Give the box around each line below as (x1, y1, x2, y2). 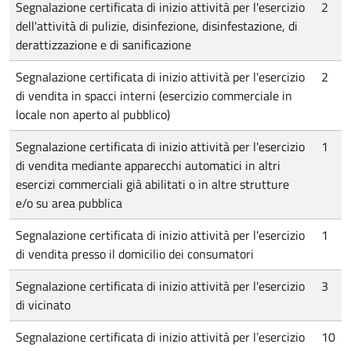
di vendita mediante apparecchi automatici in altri (16, 156, 280, 175)
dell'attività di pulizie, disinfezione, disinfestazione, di (16, 16, 298, 35)
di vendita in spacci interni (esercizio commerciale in (16, 86, 292, 105)
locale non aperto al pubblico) (16, 105, 170, 124)
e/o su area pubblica (16, 194, 122, 212)
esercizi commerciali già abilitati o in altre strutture (16, 175, 289, 194)
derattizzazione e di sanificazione (16, 35, 191, 54)
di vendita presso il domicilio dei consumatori (16, 244, 254, 263)
